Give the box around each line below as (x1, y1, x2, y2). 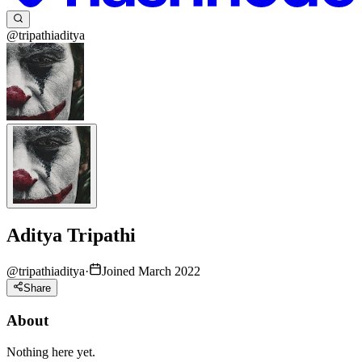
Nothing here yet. (6, 344, 95, 359)
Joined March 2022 (102, 263, 200, 278)
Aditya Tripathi (6, 225, 136, 246)
